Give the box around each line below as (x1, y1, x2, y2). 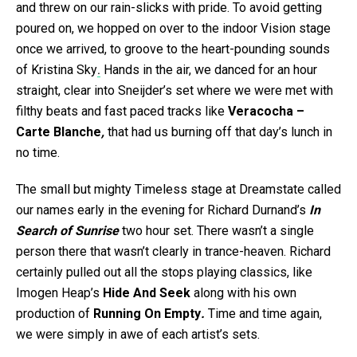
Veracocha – (228, 103, 304, 119)
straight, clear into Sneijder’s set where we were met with (16, 82, 333, 98)
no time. (16, 144, 60, 160)
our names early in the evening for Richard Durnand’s (16, 202, 309, 218)
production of (16, 305, 93, 321)
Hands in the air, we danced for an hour (100, 61, 317, 77)
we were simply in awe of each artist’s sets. (16, 326, 260, 342)
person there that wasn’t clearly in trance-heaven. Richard (16, 243, 331, 259)
